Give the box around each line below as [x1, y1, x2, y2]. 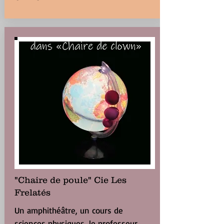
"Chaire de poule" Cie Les [14, 175, 126, 185]
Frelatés [14, 187, 50, 197]
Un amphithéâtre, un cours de [14, 205, 123, 215]
